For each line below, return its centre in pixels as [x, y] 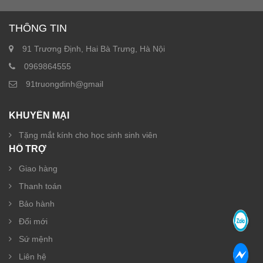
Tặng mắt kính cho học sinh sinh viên [88, 135]
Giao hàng [38, 168]
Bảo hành [37, 204]
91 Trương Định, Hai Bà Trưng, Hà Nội [94, 49]
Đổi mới [33, 221]
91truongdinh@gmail [65, 84]
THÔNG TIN [38, 28]
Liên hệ [33, 257]
